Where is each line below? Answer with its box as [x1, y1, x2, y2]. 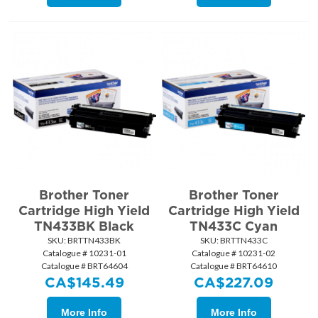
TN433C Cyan [190, 218, 278, 234]
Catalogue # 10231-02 [192, 247, 276, 258]
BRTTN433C [218, 234, 268, 246]
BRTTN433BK [66, 234, 121, 246]
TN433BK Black [34, 218, 135, 234]
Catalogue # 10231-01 [42, 247, 126, 258]
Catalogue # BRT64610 [190, 260, 278, 271]
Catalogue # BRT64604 [40, 260, 128, 271]
